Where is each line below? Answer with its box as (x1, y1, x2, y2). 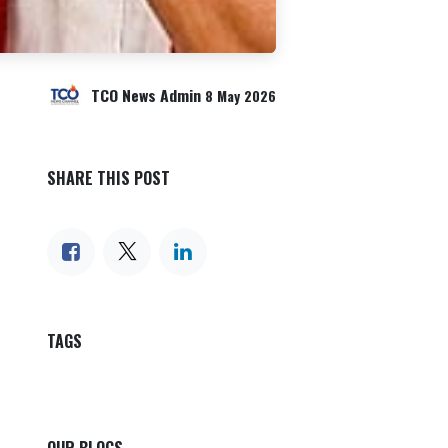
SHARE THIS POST (47, 166, 170, 191)
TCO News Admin (91, 82, 201, 107)
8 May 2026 (205, 85, 276, 106)
